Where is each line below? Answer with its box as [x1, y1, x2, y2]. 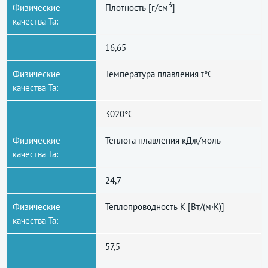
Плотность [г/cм [105, 2, 168, 13]
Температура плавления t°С [105, 68, 213, 80]
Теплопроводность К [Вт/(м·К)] [105, 201, 224, 212]
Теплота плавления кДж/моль [105, 135, 221, 146]
